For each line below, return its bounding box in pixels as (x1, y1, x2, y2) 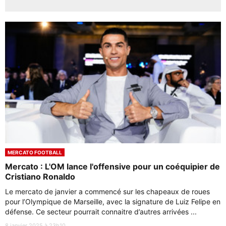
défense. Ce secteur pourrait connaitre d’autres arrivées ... (5, 207, 197, 216)
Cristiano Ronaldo (5, 171, 75, 182)
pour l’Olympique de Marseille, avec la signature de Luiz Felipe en (5, 197, 220, 206)
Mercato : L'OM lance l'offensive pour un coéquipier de (5, 161, 220, 172)
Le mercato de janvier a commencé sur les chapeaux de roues (5, 187, 210, 196)
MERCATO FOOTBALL (8, 149, 62, 155)
